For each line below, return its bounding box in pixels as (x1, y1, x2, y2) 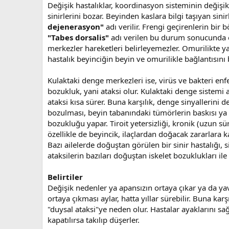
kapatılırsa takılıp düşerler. (48, 214, 140, 225)
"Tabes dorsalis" (48, 32, 111, 42)
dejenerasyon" (48, 21, 106, 32)
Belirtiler (48, 171, 83, 182)
